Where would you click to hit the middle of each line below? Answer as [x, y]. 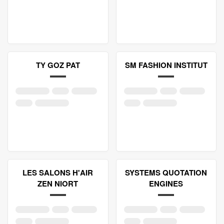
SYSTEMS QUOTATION [166, 172]
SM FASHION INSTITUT [166, 65]
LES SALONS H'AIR [58, 172]
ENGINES [166, 183]
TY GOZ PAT [58, 65]
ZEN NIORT [58, 183]
